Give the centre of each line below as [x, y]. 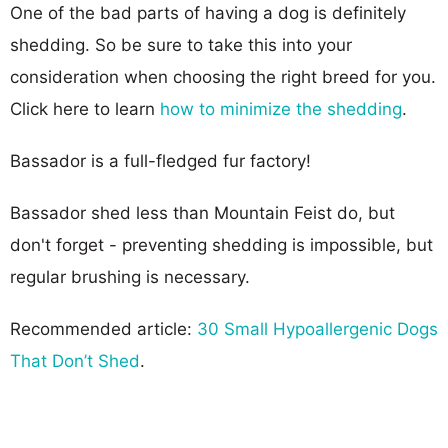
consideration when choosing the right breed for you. [223, 76]
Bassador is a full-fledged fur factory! [160, 160]
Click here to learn [85, 108]
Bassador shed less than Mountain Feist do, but [202, 212]
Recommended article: [103, 328]
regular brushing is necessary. [130, 276]
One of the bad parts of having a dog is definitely [208, 12]
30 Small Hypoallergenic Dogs [317, 328]
